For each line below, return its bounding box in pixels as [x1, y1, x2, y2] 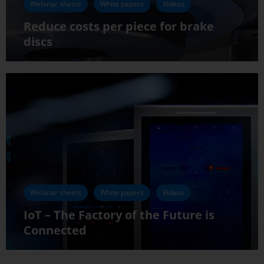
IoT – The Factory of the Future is [24, 207, 214, 223]
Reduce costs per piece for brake [24, 18, 214, 35]
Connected [24, 222, 87, 239]
